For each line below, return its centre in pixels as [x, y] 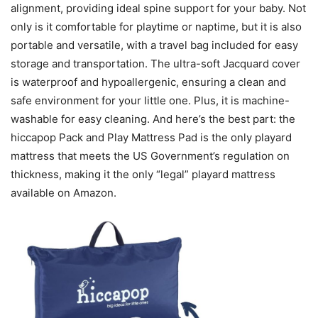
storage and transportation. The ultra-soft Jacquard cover [155, 63]
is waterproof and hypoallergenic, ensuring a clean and [148, 82]
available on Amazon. [64, 192]
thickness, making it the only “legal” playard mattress [143, 174]
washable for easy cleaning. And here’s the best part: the [153, 119]
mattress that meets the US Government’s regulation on [150, 155]
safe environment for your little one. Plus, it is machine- [150, 100]
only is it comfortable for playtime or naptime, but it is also [156, 26]
